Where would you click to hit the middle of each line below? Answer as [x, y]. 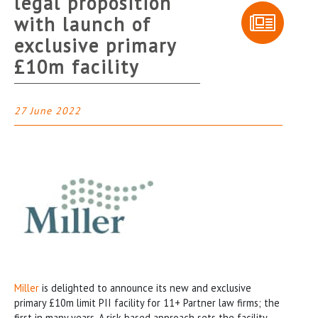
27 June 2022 [48, 110]
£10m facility [77, 66]
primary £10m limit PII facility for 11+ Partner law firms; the [147, 302]
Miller [27, 287]
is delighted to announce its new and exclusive [145, 287]
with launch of [83, 24]
